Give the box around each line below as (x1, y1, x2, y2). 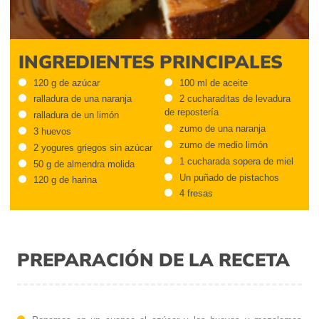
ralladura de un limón (33, 110, 119, 121)
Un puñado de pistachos (226, 172, 279, 183)
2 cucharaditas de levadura (179, 93, 291, 105)
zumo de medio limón (179, 139, 268, 150)
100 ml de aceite (179, 77, 248, 88)
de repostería (164, 107, 219, 118)
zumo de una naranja (179, 123, 266, 135)
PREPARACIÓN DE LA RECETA (17, 248, 290, 271)
